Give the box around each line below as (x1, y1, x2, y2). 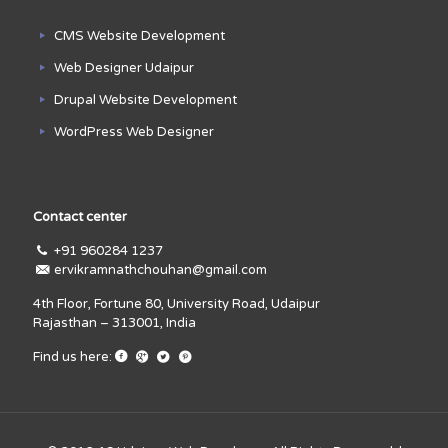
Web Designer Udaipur (54, 60, 195, 77)
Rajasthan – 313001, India (33, 315, 196, 332)
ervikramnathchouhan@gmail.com (54, 262, 268, 279)
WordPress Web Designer (54, 124, 215, 141)
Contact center (33, 209, 127, 226)
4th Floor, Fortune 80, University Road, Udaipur (33, 296, 320, 313)
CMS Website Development (54, 28, 226, 45)
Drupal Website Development (54, 92, 238, 109)
